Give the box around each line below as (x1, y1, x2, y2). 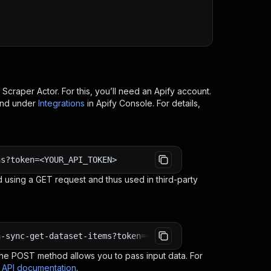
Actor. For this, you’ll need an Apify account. (34, 86, 211, 96)
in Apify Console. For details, (87, 98, 200, 108)
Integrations (38, 98, 85, 108)
